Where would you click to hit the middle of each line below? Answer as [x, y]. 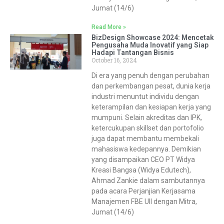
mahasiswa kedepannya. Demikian [146, 149]
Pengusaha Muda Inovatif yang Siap [150, 45]
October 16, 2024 [114, 60]
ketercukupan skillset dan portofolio [147, 128]
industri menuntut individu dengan [145, 96]
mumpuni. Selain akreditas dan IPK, [146, 117]
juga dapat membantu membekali [145, 138]
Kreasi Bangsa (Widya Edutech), [141, 170]
